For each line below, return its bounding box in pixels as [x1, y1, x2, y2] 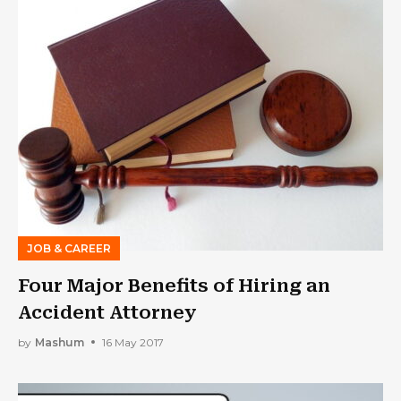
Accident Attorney [18, 302, 197, 323]
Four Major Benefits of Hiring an [18, 275, 330, 296]
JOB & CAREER [27, 242, 111, 255]
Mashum [35, 335, 84, 349]
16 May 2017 [102, 335, 164, 349]
